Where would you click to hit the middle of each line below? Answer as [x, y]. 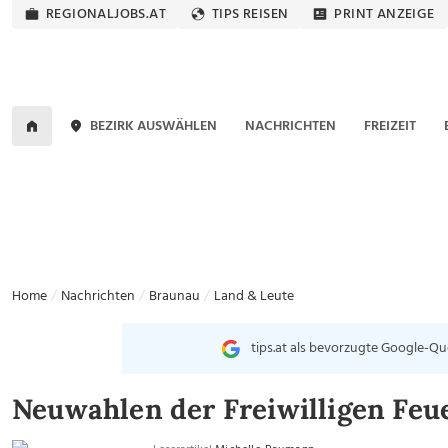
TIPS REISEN [250, 14]
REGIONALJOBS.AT [106, 14]
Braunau [174, 296]
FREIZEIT [389, 126]
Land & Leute [254, 296]
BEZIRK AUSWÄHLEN [154, 126]
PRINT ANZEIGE [384, 14]
